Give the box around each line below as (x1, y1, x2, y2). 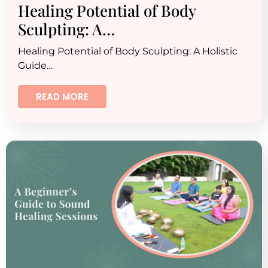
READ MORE (36, 90, 89, 103)
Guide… (18, 60, 53, 71)
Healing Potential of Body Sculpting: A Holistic (18, 45, 237, 57)
